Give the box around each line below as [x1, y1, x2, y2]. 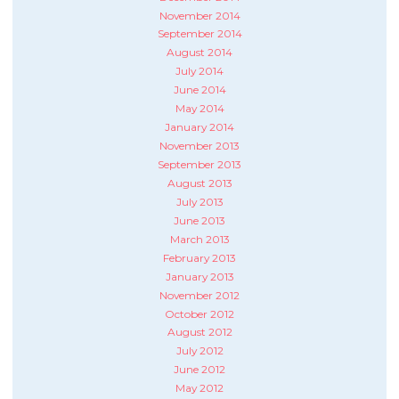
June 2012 [174, 362, 225, 377]
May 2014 [175, 102, 224, 116]
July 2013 [175, 194, 224, 208]
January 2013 [165, 269, 234, 283]
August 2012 [167, 325, 232, 339]
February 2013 [163, 250, 236, 265]
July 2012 [175, 344, 224, 358]
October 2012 [165, 306, 234, 321]
